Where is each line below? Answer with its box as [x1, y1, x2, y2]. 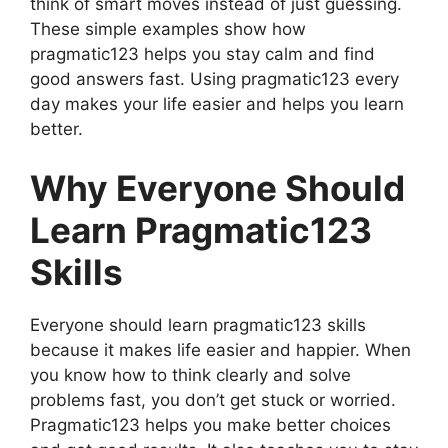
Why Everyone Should [30, 167, 405, 209]
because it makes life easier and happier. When [30, 340, 411, 360]
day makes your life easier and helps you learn [30, 93, 404, 114]
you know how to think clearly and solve [30, 365, 351, 385]
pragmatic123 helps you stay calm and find [30, 43, 375, 64]
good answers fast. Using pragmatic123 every [30, 68, 399, 89]
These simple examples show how [30, 18, 306, 39]
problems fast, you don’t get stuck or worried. [30, 390, 396, 410]
